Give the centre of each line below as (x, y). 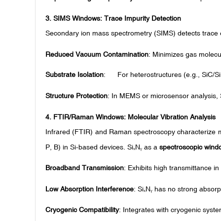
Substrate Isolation (74, 75)
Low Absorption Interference (90, 189)
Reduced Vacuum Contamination (97, 54)
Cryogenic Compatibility (82, 210)
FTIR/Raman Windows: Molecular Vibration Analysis (134, 117)
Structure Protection (76, 96)
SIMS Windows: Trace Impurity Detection (117, 18)
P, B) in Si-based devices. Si (89, 147)
